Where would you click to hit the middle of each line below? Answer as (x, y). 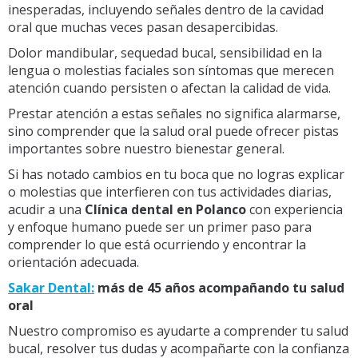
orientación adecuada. (74, 262)
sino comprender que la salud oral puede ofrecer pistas (173, 131)
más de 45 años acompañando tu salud (219, 287)
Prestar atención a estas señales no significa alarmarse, (174, 113)
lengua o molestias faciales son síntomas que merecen (171, 70)
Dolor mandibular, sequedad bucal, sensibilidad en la (165, 52)
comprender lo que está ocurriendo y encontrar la (157, 244)
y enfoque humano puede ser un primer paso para (160, 227)
